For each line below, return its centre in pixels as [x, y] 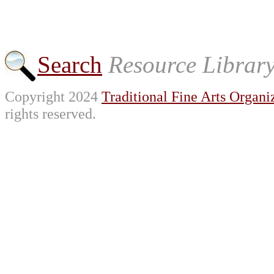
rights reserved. [50, 114]
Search [70, 65]
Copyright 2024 [53, 97]
